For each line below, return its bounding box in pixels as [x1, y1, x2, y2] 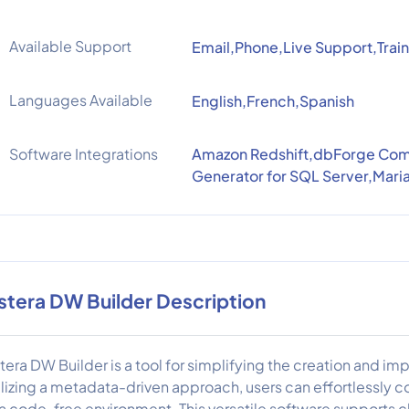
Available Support [9, 37, 131, 56]
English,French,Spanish [192, 91, 354, 110]
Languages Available [9, 90, 152, 110]
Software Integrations [9, 144, 158, 163]
